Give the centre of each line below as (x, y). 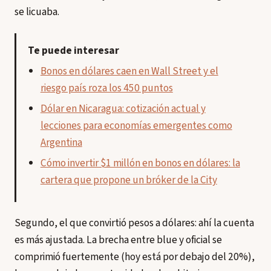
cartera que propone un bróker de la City (129, 180)
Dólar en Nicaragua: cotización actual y (123, 109)
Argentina (61, 143)
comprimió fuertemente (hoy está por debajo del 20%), (135, 256)
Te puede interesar (73, 51)
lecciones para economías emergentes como (136, 126)
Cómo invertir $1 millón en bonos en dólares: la (140, 163)
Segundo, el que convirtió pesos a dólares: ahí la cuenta (134, 223)
